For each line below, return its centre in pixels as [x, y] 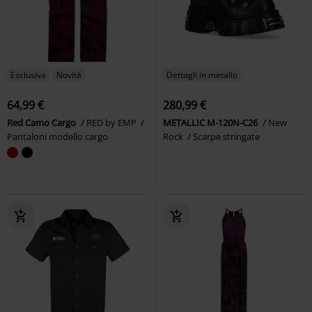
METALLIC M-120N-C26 [211, 122]
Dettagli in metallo [202, 75]
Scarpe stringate [226, 136]
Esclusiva [28, 75]
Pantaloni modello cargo [57, 136]
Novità [69, 75]
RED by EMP [112, 122]
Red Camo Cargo [42, 122]
